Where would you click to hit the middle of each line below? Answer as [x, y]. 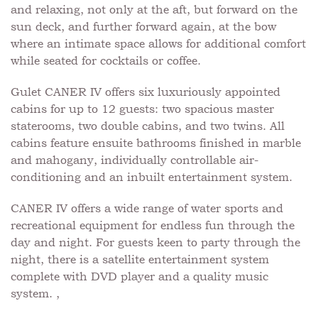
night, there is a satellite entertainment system [140, 259]
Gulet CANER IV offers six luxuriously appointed [146, 92]
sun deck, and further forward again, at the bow [143, 26]
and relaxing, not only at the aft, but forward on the [154, 9]
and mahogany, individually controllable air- [135, 160]
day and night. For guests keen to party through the [155, 242]
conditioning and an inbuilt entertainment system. [152, 177]
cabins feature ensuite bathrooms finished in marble [156, 143]
